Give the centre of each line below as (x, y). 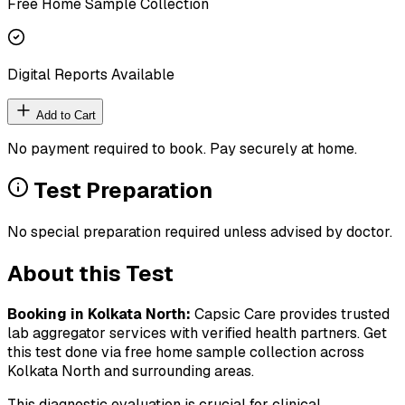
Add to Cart (64, 115)
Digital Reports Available (91, 74)
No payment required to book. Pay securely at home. (182, 148)
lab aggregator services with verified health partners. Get (197, 334)
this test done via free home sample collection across (186, 353)
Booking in (47, 315)
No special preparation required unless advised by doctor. (200, 231)
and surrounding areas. (177, 372)
